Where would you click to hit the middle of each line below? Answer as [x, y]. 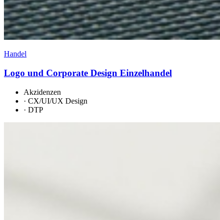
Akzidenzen [42, 92]
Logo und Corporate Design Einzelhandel [88, 73]
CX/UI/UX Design [58, 101]
